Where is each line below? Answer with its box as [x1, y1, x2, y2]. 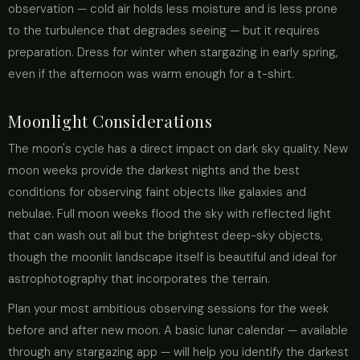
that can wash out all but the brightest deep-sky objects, [8, 227, 323, 243]
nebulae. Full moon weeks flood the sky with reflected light [8, 206, 331, 222]
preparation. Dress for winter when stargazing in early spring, [8, 44, 338, 60]
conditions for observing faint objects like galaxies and [8, 184, 306, 200]
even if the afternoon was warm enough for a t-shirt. [8, 66, 294, 82]
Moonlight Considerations [8, 109, 212, 132]
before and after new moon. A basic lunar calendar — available [8, 322, 348, 338]
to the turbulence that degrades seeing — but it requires [8, 22, 320, 39]
